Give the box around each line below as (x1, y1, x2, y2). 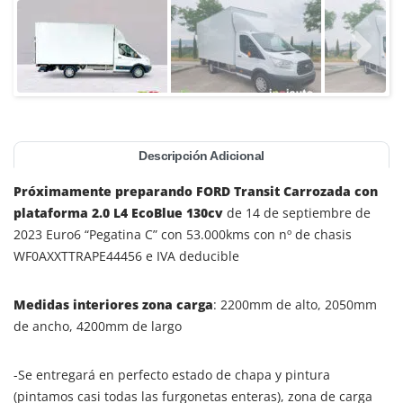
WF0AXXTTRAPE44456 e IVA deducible (13, 246, 239, 264)
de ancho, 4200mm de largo (13, 317, 182, 335)
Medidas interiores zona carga (13, 295, 213, 313)
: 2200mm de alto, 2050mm (213, 295, 377, 313)
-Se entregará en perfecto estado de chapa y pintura (13, 365, 330, 383)
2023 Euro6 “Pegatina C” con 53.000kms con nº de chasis (13, 225, 352, 243)
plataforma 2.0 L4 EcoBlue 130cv (13, 203, 227, 221)
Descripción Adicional (139, 148, 264, 163)
